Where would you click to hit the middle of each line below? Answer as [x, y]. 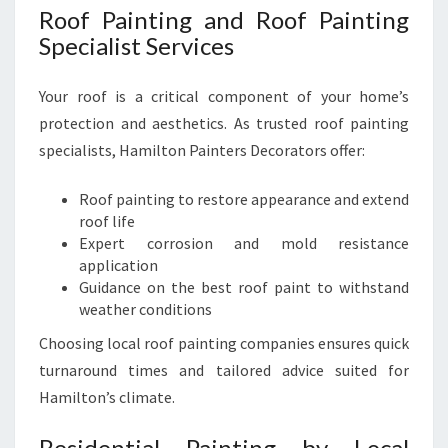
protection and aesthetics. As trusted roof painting [224, 123]
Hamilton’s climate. [107, 397]
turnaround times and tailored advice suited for [224, 370]
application [118, 265]
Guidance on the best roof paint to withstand [244, 287]
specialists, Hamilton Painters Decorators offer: [202, 150]
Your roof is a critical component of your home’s [224, 96]
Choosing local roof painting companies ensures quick [224, 343]
